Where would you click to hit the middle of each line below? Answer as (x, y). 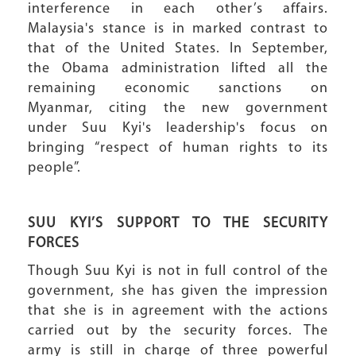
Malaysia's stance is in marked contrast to (178, 29)
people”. (54, 168)
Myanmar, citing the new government (178, 108)
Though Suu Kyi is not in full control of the (178, 271)
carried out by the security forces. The (178, 331)
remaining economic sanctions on (178, 89)
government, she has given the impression (178, 291)
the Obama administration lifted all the (178, 69)
